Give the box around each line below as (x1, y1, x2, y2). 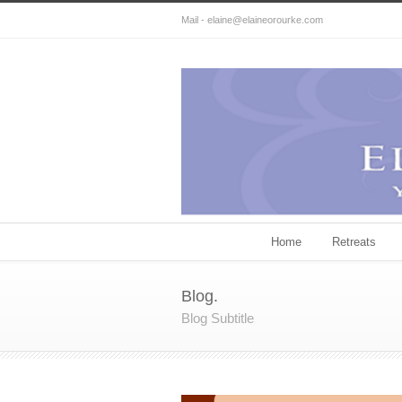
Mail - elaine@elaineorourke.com (181, 14, 323, 25)
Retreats (332, 234, 376, 249)
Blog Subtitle (181, 310, 254, 326)
